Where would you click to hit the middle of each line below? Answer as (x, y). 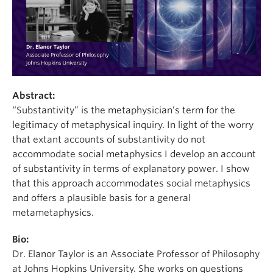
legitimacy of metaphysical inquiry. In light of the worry (133, 125)
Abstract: (34, 96)
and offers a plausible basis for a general (101, 198)
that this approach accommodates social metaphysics (131, 184)
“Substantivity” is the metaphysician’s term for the (124, 111)
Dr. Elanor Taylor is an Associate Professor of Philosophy (136, 254)
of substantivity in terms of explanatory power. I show (131, 169)
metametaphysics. (53, 213)
